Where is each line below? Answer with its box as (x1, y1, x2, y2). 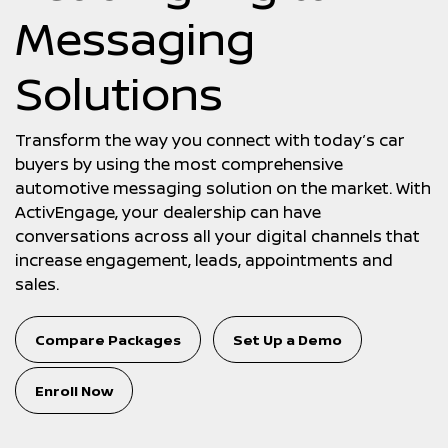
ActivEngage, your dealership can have (15, 201, 321, 223)
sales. (15, 273, 59, 295)
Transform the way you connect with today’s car (15, 129, 405, 151)
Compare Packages (35, 330, 181, 349)
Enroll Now (35, 381, 113, 400)
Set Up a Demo (233, 330, 342, 349)
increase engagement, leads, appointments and (15, 249, 393, 271)
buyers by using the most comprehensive (15, 153, 343, 175)
